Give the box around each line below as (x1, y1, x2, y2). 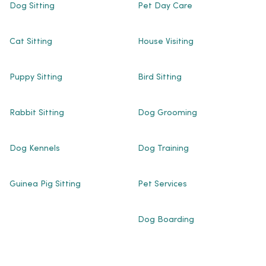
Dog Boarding (137, 216, 194, 225)
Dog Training (137, 145, 189, 154)
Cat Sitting (9, 38, 52, 47)
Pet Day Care (137, 2, 192, 11)
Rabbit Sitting (9, 109, 64, 118)
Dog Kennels (9, 145, 60, 154)
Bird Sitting (137, 74, 182, 83)
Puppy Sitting (9, 74, 62, 83)
